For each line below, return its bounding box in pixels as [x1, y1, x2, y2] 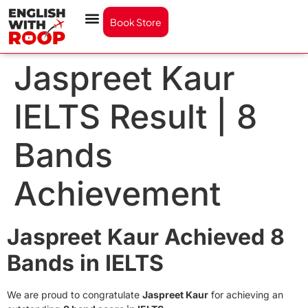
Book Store [110, 16, 162, 28]
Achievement [14, 173, 221, 214]
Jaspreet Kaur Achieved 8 [7, 223, 285, 250]
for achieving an [208, 288, 283, 300]
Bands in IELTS [7, 249, 164, 276]
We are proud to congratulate [7, 288, 142, 300]
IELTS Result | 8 [14, 96, 257, 137]
